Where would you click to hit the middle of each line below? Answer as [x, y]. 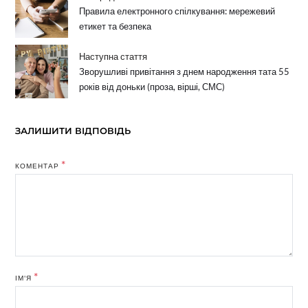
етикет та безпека [115, 26]
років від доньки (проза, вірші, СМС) [152, 87]
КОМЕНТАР [38, 165]
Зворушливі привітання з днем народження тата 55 [185, 72]
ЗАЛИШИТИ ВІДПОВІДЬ [73, 130]
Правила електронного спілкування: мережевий [177, 11]
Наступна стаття [113, 57]
